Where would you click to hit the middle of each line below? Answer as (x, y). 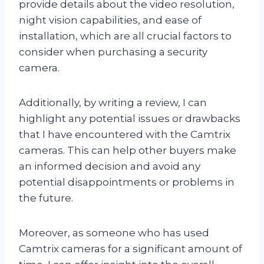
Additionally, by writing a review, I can (113, 102)
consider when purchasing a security (113, 52)
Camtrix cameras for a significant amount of (131, 248)
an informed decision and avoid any (110, 166)
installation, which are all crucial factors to (125, 36)
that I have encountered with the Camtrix (125, 134)
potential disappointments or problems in (127, 182)
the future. (46, 198)
